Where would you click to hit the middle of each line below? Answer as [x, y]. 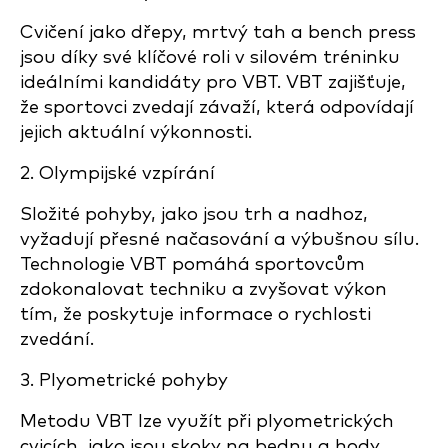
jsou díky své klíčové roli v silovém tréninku [210, 57]
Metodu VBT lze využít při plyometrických [207, 421]
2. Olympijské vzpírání [117, 173]
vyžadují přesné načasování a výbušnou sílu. [219, 239]
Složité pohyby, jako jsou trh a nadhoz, [194, 214]
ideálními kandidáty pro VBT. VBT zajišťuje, [213, 82]
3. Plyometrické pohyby [124, 380]
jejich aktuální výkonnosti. [136, 132]
